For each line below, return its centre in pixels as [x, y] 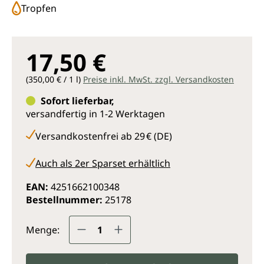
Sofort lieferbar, [77, 100]
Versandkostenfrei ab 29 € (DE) [104, 136]
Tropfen [39, 8]
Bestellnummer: [65, 199]
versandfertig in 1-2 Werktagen [95, 113]
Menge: [43, 230]
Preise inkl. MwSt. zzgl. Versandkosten [159, 79]
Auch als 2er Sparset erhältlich [103, 163]
